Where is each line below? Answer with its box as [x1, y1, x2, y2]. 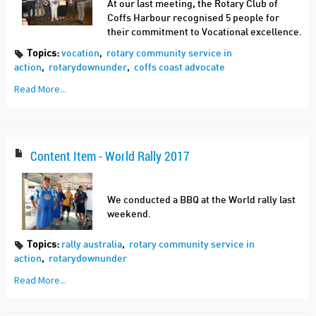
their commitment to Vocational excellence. [107, 27, 302, 37]
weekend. [107, 209, 151, 219]
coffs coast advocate [134, 62, 225, 73]
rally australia [61, 239, 123, 250]
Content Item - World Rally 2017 [28, 147, 190, 164]
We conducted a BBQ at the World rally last [107, 195, 296, 205]
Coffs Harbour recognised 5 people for [107, 13, 279, 23]
